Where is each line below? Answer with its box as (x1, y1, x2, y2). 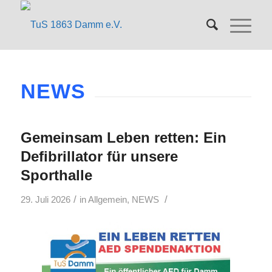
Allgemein (87, 195, 127, 205)
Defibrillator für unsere (20, 148, 178, 165)
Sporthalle (20, 167, 92, 184)
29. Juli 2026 (20, 195, 70, 205)
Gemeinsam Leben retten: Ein (20, 129, 226, 146)
